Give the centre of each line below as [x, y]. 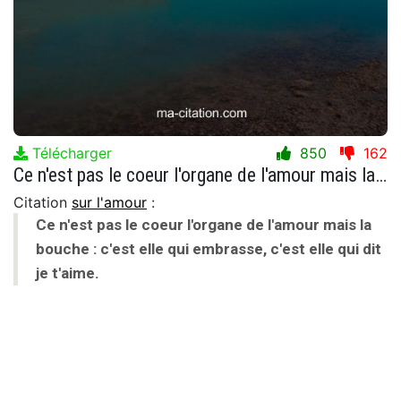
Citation [43, 202]
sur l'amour [109, 202]
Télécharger [70, 153]
